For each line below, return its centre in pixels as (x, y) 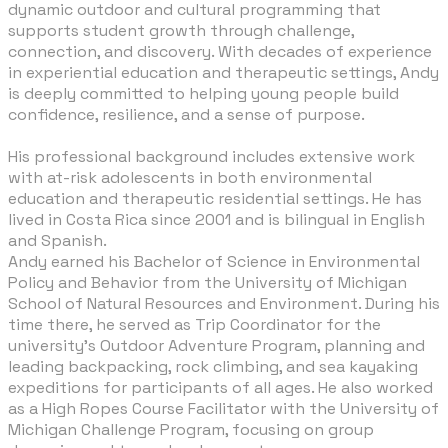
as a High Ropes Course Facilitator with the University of (223, 409)
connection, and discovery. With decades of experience (220, 52)
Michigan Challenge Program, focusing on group (191, 430)
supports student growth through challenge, (181, 31)
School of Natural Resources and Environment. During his (224, 304)
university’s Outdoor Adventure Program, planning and (216, 346)
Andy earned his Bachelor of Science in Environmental (214, 262)
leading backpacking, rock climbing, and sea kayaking (213, 367)
